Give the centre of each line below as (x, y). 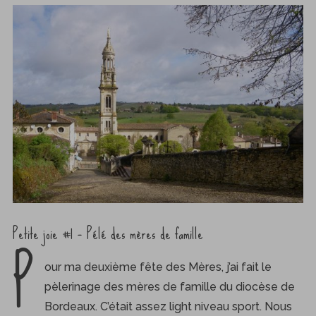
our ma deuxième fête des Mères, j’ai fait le (158, 267)
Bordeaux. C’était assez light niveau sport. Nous (168, 306)
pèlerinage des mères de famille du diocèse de (169, 286)
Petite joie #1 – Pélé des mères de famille (108, 233)
